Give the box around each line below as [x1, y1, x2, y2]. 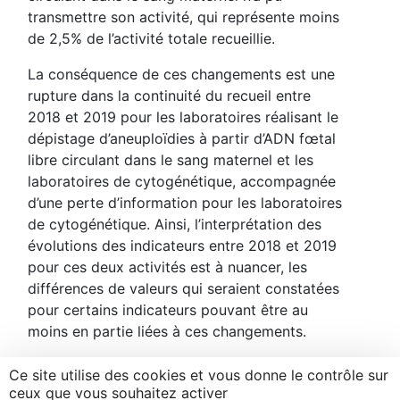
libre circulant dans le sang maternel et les [28, 150, 314, 169]
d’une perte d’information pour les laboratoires [28, 193, 343, 212]
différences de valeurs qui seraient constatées [28, 279, 340, 297]
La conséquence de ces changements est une [28, 64, 336, 83]
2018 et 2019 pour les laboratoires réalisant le [28, 107, 339, 126]
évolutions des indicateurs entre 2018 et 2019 [28, 236, 337, 254]
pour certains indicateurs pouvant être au [28, 300, 309, 319]
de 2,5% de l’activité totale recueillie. [28, 29, 276, 47]
